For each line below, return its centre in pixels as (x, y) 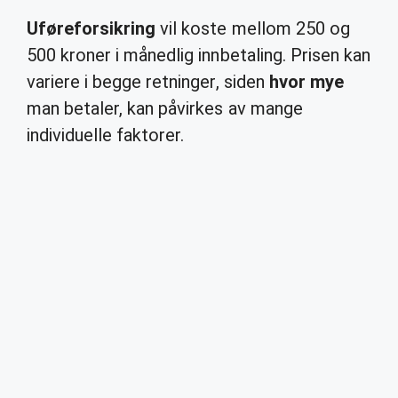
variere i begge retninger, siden (148, 82)
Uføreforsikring (92, 28)
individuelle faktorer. (106, 135)
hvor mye (306, 82)
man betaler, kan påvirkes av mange (165, 108)
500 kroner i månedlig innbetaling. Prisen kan (199, 55)
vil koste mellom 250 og (253, 28)
